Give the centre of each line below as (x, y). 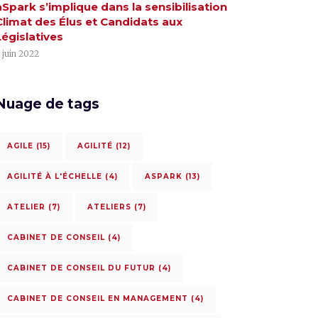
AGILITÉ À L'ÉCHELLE (54, 176)
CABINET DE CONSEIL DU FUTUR (81, 268)
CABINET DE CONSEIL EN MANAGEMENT (97, 298)
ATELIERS (109, 207)
